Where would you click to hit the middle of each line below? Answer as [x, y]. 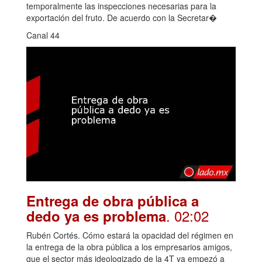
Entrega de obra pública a [113, 201]
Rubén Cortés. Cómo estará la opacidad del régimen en [130, 235]
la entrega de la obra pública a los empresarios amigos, [129, 247]
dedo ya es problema [96, 216]
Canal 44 [43, 35]
